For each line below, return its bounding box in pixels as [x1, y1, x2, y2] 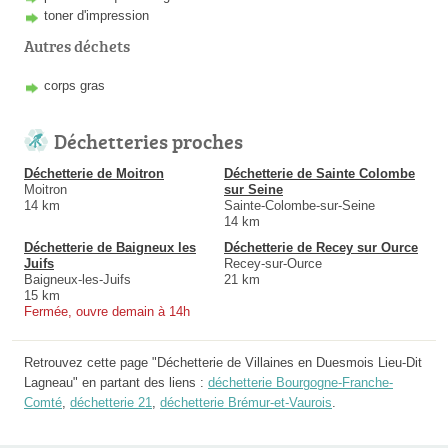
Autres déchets [24, 34, 130, 57]
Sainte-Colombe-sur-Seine [224, 197, 375, 213]
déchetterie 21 [70, 394, 152, 410]
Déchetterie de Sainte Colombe [224, 165, 415, 181]
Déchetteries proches [54, 126, 243, 155]
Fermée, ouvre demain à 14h [24, 303, 190, 319]
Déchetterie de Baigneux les [24, 239, 196, 255]
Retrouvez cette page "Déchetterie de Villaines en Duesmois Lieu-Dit [24, 354, 422, 370]
